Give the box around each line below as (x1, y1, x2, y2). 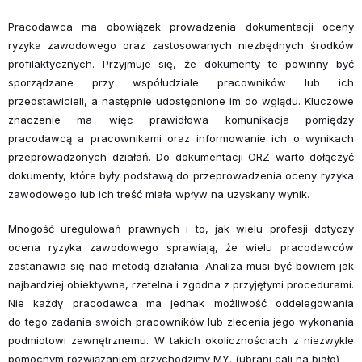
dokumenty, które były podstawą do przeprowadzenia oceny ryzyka (8, 168, 354, 182)
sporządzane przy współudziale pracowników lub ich (8, 75, 354, 89)
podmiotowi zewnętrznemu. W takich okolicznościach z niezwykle (8, 333, 354, 347)
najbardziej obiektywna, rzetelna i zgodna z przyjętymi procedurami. (8, 277, 354, 291)
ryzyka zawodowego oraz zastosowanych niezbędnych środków (8, 38, 354, 52)
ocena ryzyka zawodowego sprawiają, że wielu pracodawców (8, 240, 354, 254)
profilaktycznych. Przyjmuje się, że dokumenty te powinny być (8, 57, 354, 70)
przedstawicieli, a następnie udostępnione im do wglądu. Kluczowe (8, 94, 354, 107)
